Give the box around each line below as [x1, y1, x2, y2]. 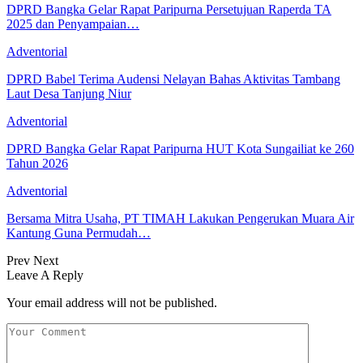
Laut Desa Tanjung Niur [6, 86, 131, 100]
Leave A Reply [6, 267, 83, 282]
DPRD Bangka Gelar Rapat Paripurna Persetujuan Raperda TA [6, 2, 331, 16]
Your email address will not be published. [6, 295, 217, 310]
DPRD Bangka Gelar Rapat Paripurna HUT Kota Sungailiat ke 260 [6, 141, 354, 156]
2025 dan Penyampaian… [6, 16, 139, 31]
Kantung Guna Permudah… [6, 225, 151, 240]
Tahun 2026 [6, 156, 68, 170]
